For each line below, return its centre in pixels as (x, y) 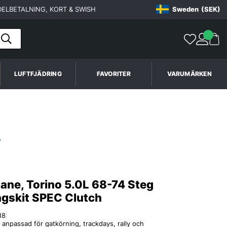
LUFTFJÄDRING (38, 73)
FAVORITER (113, 73)
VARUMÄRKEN (189, 73)
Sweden (185, 9)
